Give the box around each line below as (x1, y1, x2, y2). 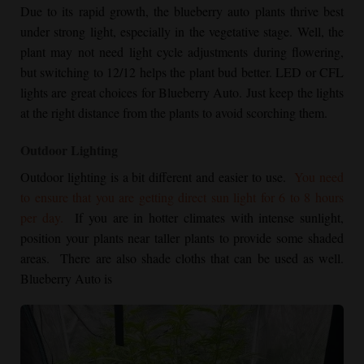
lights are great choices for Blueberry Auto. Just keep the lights (20, 84, 344, 102)
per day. (20, 209, 63, 227)
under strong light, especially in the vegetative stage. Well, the (20, 23, 344, 41)
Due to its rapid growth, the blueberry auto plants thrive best (20, 2, 344, 20)
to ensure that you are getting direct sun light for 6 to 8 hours (20, 188, 344, 206)
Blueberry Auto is (20, 270, 112, 288)
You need (294, 168, 344, 186)
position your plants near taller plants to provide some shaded (20, 229, 344, 247)
